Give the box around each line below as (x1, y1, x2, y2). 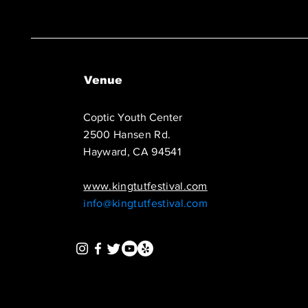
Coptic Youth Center (83, 111, 183, 123)
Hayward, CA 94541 (83, 146, 181, 157)
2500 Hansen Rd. (83, 129, 171, 140)
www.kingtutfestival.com (83, 180, 208, 192)
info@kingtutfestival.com (83, 197, 208, 209)
